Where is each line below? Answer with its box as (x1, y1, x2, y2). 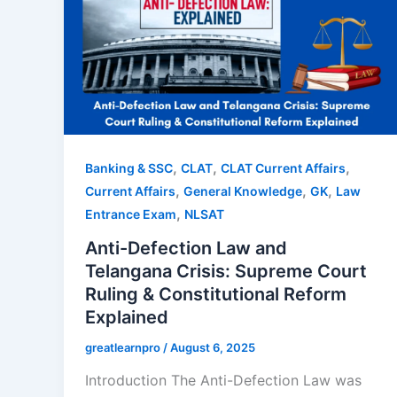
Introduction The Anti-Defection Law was (85, 371, 362, 390)
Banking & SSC (85, 160, 173, 176)
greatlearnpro (85, 339, 163, 354)
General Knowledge (183, 183, 302, 199)
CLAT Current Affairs (221, 160, 346, 176)
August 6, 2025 (170, 339, 255, 354)
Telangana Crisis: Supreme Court (85, 260, 367, 282)
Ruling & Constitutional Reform (85, 283, 346, 305)
